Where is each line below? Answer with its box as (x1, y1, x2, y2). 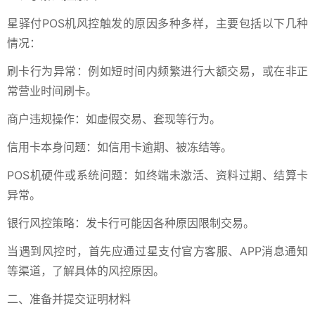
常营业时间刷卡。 (7, 84, 97, 98)
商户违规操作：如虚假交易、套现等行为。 (7, 112, 221, 126)
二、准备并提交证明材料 (7, 292, 131, 306)
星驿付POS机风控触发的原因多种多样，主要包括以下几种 (7, 16, 308, 30)
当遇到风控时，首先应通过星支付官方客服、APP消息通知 (7, 244, 308, 258)
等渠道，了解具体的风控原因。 (7, 264, 165, 278)
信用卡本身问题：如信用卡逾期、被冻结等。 (7, 140, 232, 154)
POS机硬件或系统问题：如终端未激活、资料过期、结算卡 (7, 168, 308, 182)
